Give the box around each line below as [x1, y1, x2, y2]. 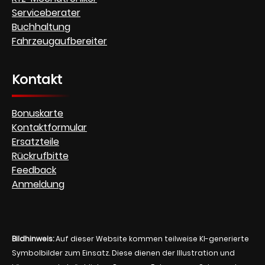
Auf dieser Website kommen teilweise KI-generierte [54, 233, 249, 244]
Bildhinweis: [12, 233, 54, 244]
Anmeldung [12, 177, 64, 191]
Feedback [12, 163, 56, 177]
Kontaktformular [12, 120, 87, 134]
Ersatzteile [12, 134, 59, 148]
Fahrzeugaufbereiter [12, 34, 107, 48]
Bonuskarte [12, 106, 63, 120]
